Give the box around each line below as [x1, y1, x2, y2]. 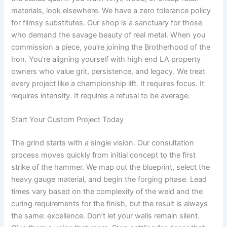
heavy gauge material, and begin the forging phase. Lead [11, 174, 207, 184]
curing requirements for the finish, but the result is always [11, 199, 208, 208]
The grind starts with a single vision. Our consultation [11, 138, 195, 147]
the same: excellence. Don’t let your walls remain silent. [11, 211, 200, 220]
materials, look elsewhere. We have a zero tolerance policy [11, 6, 211, 15]
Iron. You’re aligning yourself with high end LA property [11, 54, 201, 64]
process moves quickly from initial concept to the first [11, 150, 196, 160]
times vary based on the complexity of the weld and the [11, 186, 203, 196]
